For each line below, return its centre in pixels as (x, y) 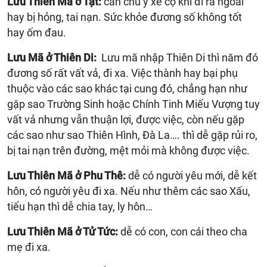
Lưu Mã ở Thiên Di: (53, 57)
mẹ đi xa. (29, 247)
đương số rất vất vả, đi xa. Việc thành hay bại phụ (122, 73)
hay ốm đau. (37, 32)
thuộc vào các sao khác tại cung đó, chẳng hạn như (127, 88)
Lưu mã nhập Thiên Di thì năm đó (178, 57)
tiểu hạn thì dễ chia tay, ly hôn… (80, 206)
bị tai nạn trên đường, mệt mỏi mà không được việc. (128, 150)
